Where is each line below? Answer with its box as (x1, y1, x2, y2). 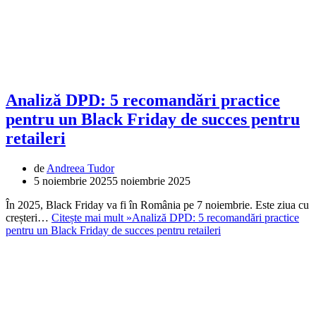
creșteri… (6, 211, 51, 224)
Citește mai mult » (51, 211, 132, 224)
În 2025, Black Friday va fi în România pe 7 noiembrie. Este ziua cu (6, 198, 309, 211)
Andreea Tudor (47, 162, 114, 174)
